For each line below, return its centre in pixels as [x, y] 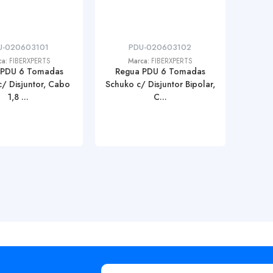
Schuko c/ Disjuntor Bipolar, [160, 84]
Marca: [139, 61]
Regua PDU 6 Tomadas [160, 71]
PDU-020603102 [160, 47]
